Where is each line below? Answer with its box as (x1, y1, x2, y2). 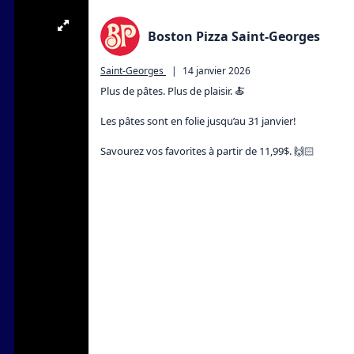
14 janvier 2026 (183, 64, 250, 77)
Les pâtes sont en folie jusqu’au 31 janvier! (100, 114, 296, 128)
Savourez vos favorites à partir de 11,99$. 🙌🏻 (100, 144, 314, 158)
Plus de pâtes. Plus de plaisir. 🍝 (100, 84, 245, 98)
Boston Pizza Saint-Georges (148, 28, 320, 45)
